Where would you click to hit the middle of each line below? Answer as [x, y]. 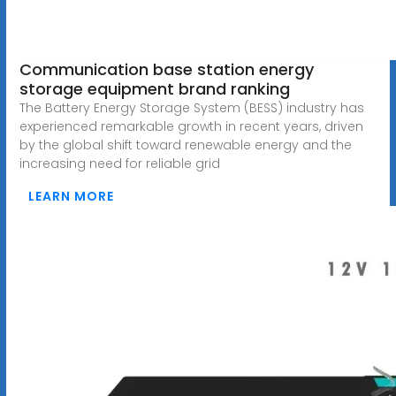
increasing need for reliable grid [119, 163]
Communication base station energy [166, 69]
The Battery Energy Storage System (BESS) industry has [191, 107]
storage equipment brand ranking [154, 88]
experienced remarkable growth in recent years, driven [191, 126]
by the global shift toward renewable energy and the [185, 145]
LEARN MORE [71, 196]
